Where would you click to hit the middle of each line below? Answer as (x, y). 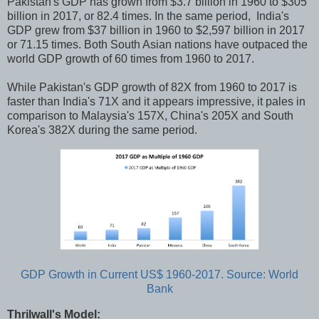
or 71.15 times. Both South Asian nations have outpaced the (157, 45)
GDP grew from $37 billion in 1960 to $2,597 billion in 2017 (156, 31)
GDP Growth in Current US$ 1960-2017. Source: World (159, 275)
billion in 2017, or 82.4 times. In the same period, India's (148, 16)
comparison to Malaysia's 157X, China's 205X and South (150, 116)
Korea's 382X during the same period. (102, 130)
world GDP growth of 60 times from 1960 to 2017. (131, 59)
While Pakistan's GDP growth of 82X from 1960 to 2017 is (152, 88)
